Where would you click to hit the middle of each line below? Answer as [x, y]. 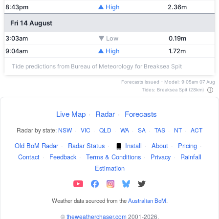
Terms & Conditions [113, 157]
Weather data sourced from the [90, 201]
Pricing [187, 146]
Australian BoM [147, 201]
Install [133, 146]
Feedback [63, 157]
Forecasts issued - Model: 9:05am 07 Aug [168, 82]
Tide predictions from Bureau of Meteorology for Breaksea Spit [97, 66]
